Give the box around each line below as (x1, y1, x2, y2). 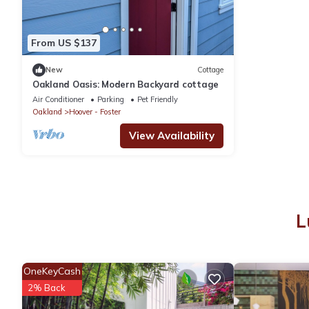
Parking (97, 94, 124, 104)
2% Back (28, 281, 66, 293)
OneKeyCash (23, 264, 81, 277)
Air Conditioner (32, 94, 84, 104)
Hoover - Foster (69, 106, 121, 117)
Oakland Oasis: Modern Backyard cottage (32, 78, 219, 90)
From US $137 (31, 37, 97, 50)
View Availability (128, 128, 215, 142)
